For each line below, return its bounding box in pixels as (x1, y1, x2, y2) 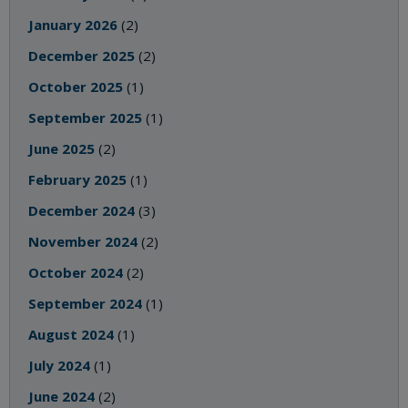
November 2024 (28, 232, 138, 251)
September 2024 (28, 294, 142, 313)
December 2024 (28, 201, 135, 220)
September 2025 (28, 108, 142, 127)
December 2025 (28, 46, 135, 66)
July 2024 (28, 356, 90, 375)
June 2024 (28, 387, 95, 406)
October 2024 (28, 263, 123, 282)
